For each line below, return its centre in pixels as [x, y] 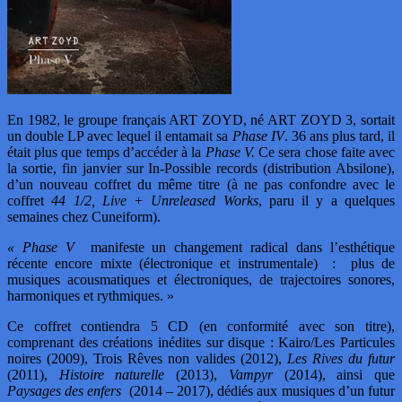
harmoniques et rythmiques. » [91, 296]
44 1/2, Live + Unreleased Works [155, 201]
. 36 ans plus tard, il [340, 136]
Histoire [81, 375]
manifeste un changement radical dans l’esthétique [235, 248]
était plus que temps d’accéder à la [106, 153]
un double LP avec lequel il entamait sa [120, 136]
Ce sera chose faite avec [325, 153]
